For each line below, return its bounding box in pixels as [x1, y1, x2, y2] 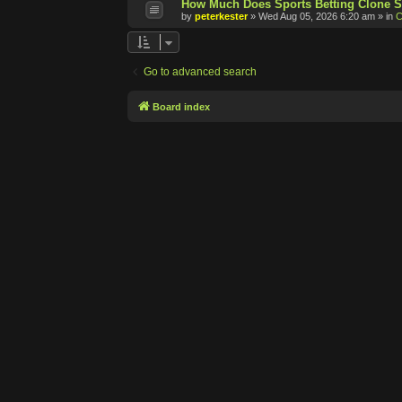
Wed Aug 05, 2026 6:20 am [258, 11, 375, 22]
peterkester [195, 11, 248, 22]
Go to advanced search [144, 66, 257, 79]
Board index [153, 101, 210, 113]
